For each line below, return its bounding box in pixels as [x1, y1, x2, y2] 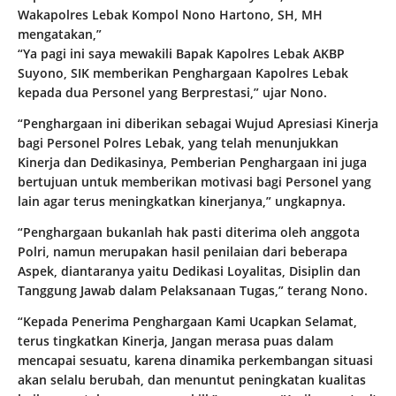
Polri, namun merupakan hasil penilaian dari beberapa [18, 243, 347, 261]
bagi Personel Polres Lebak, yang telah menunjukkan [18, 134, 339, 152]
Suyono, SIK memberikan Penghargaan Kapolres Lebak [18, 65, 348, 82]
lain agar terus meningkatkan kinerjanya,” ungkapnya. [18, 193, 346, 210]
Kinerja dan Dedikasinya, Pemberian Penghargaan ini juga [18, 154, 367, 171]
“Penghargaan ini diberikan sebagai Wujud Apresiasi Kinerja [18, 115, 378, 133]
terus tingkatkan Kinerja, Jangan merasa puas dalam [18, 332, 333, 350]
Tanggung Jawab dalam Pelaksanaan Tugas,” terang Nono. [18, 282, 368, 300]
